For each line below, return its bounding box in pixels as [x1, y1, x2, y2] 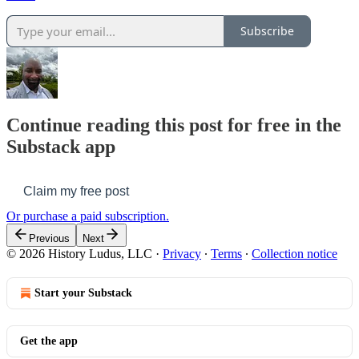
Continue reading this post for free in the [6, 114, 341, 135]
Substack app [6, 135, 115, 157]
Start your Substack [34, 286, 132, 299]
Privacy [163, 246, 201, 260]
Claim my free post [23, 184, 129, 198]
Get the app [20, 334, 78, 347]
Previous [29, 232, 70, 244]
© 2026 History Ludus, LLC [6, 246, 152, 260]
